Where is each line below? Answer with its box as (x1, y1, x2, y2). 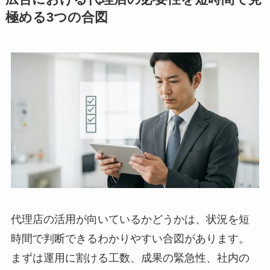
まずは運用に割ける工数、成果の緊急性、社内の (10, 251, 250, 264)
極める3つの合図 (5, 10, 108, 25)
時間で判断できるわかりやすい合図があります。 (10, 232, 250, 245)
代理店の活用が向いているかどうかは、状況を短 (10, 213, 250, 225)
